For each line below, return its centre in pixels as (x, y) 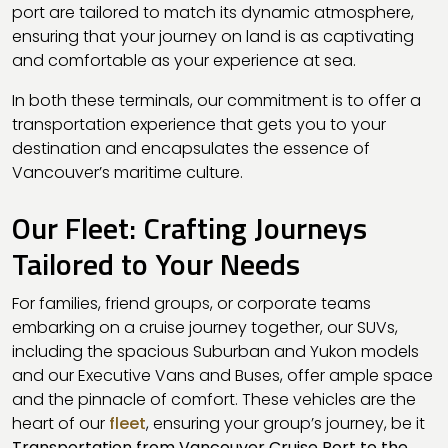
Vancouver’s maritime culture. (127, 172)
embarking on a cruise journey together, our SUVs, (205, 327)
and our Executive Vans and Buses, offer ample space (222, 375)
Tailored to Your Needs (156, 263)
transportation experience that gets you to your (199, 124)
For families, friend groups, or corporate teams (191, 303)
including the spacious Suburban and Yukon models (215, 351)
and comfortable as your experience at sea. (184, 60)
